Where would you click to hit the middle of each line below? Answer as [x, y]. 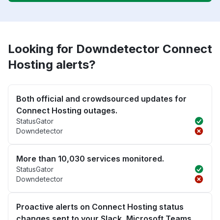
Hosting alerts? [52, 65]
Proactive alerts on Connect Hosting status [100, 207]
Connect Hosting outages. [67, 111]
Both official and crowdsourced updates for [101, 99]
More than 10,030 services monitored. [90, 159]
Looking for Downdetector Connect [110, 49]
